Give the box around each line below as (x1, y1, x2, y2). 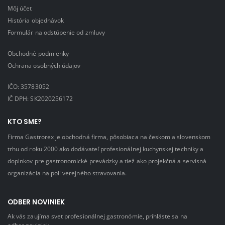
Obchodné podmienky (8, 49, 69, 57)
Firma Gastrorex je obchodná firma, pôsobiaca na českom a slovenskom (8, 132, 210, 141)
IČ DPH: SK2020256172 (8, 94, 73, 102)
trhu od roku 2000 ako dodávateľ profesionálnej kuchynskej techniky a (8, 144, 203, 153)
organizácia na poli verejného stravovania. (8, 168, 127, 177)
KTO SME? (8, 117, 42, 127)
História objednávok (8, 16, 64, 24)
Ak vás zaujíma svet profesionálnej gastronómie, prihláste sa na (8, 212, 187, 220)
